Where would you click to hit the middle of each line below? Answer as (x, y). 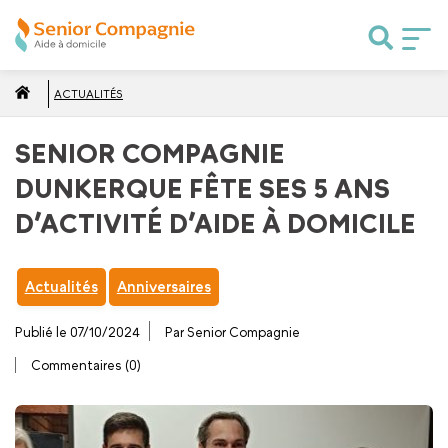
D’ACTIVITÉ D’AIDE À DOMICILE (215, 223)
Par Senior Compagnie (232, 332)
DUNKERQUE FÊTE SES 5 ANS (202, 188)
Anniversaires (163, 287)
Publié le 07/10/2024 (77, 332)
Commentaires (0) (86, 366)
